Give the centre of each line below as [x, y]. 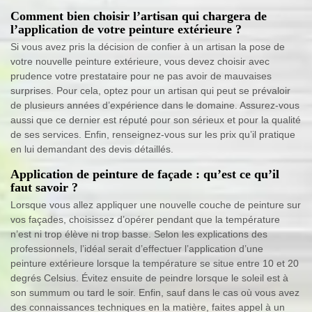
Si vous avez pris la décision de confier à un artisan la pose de [148, 46]
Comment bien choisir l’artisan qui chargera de [139, 16]
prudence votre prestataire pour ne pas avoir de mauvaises [141, 76]
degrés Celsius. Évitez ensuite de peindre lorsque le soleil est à [149, 278]
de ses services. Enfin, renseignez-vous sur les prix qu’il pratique [153, 134]
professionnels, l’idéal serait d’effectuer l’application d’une [137, 248]
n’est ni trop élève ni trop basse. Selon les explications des [139, 234]
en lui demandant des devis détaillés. [92, 149]
